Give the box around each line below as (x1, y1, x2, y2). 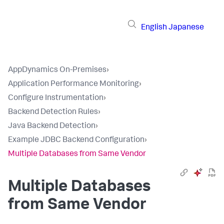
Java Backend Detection (8, 122, 95, 130)
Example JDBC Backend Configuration (8, 136, 144, 144)
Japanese (168, 23, 204, 32)
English (141, 23, 167, 32)
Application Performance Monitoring (8, 80, 139, 88)
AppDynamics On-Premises (8, 66, 106, 74)
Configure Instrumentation (8, 94, 103, 102)
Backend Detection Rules (8, 108, 98, 116)
